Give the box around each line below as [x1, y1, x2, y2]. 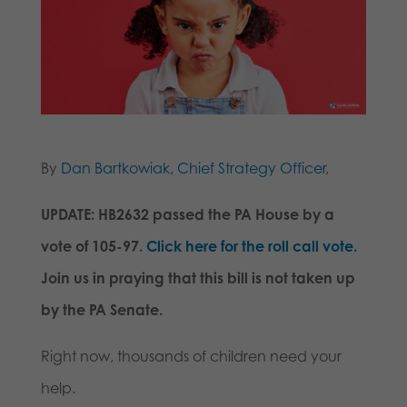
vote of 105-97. [40, 237, 146, 256]
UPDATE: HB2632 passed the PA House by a [40, 205, 334, 224]
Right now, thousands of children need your [40, 347, 342, 366]
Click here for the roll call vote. [145, 237, 357, 256]
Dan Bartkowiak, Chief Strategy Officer [60, 159, 325, 178]
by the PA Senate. [40, 301, 163, 320]
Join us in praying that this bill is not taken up [40, 269, 355, 288]
